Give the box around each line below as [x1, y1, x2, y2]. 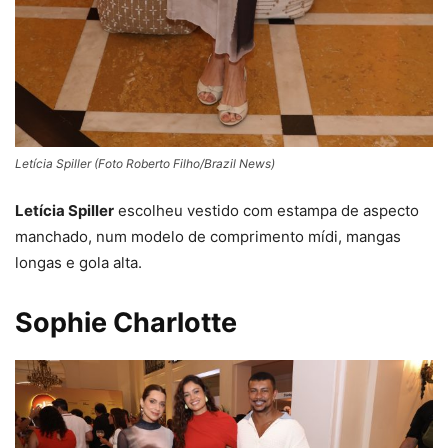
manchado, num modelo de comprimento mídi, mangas [15, 227, 401, 247]
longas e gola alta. [15, 253, 142, 273]
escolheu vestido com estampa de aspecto [114, 201, 419, 221]
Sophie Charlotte [15, 306, 237, 340]
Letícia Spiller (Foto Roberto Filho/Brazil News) [15, 156, 275, 172]
